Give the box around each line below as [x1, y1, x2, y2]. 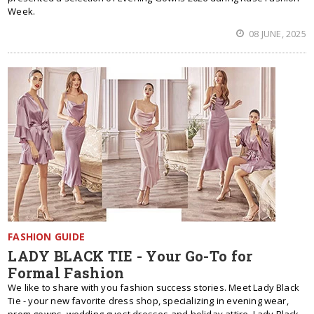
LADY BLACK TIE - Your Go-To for [8, 247, 253, 265]
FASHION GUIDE [8, 230, 85, 243]
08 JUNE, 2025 [247, 27, 306, 40]
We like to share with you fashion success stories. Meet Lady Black [8, 281, 300, 294]
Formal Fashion [8, 264, 125, 282]
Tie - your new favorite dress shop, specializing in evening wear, [8, 294, 289, 307]
